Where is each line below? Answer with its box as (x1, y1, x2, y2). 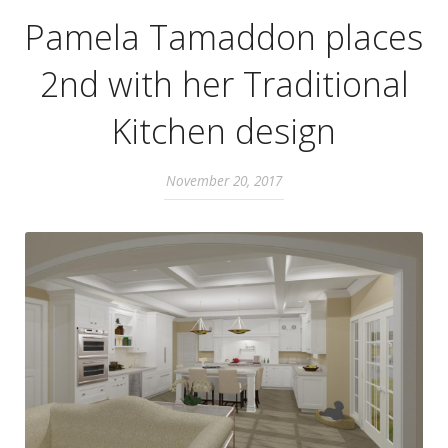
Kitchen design (112, 107, 336, 154)
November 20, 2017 (166, 170, 282, 190)
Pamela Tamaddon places (25, 13, 423, 60)
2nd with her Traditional (39, 60, 409, 107)
